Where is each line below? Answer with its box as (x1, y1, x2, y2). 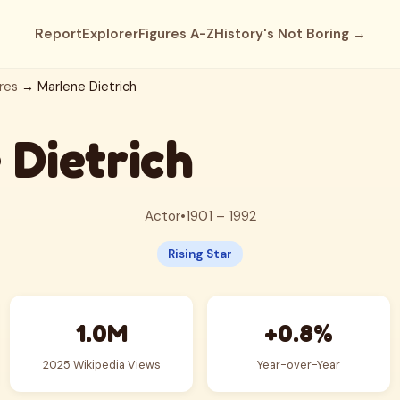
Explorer (81, 25, 138, 43)
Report (34, 25, 82, 43)
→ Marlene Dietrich (18, 79, 137, 95)
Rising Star (168, 246, 232, 262)
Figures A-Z (137, 25, 214, 43)
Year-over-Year (257, 357, 340, 372)
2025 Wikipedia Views (42, 357, 161, 372)
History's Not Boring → (213, 25, 366, 43)
